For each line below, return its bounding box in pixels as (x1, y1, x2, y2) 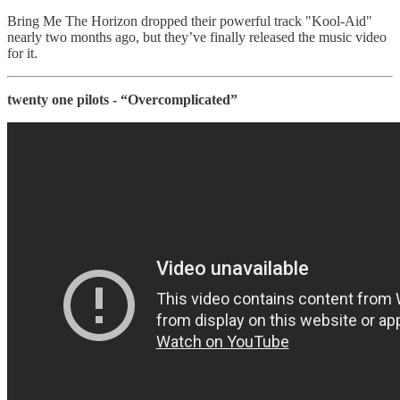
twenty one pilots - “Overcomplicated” (7, 91, 237, 107)
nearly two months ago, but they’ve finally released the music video (7, 29, 387, 45)
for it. (7, 45, 37, 61)
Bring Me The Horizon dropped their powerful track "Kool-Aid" (7, 12, 372, 29)
